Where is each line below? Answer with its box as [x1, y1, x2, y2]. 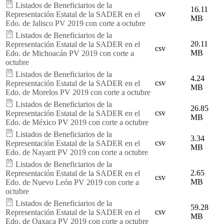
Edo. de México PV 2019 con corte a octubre [5, 117, 148, 126]
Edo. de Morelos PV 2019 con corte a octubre [5, 87, 150, 96]
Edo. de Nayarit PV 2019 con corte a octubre [5, 147, 148, 156]
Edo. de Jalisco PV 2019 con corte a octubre [5, 18, 145, 27]
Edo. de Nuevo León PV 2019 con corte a [5, 177, 139, 186]
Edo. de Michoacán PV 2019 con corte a [5, 48, 134, 57]
